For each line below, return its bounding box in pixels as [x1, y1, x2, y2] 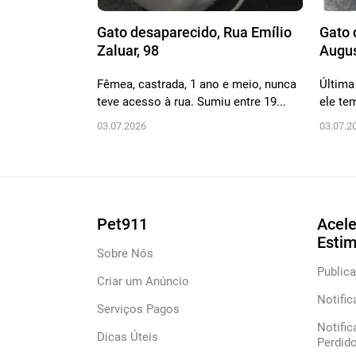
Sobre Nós [97, 246, 153, 261]
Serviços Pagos [97, 302, 180, 317]
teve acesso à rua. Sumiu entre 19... [97, 95, 286, 110]
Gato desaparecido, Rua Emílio [97, 24, 292, 41]
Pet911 [97, 215, 148, 234]
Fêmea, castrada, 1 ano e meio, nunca [97, 77, 296, 92]
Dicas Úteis [97, 330, 158, 345]
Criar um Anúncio [97, 274, 189, 289]
